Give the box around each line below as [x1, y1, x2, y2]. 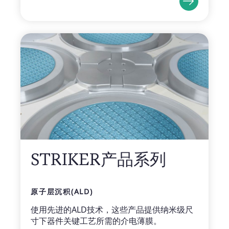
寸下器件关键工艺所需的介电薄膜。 [31, 215, 162, 226]
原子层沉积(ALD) [31, 186, 93, 196]
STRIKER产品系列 [31, 149, 166, 169]
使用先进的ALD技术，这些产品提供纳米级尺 [31, 203, 193, 215]
